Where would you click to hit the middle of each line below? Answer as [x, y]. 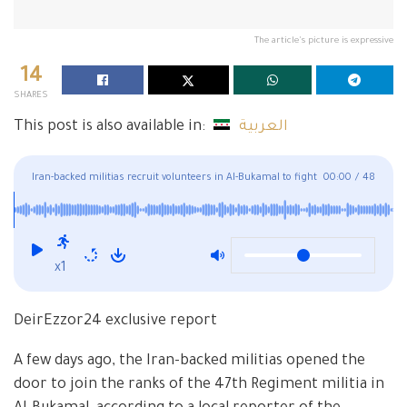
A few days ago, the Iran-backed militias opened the [189, 361]
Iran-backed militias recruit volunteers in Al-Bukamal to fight [174, 178]
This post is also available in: [111, 127]
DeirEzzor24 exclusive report [115, 321]
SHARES [31, 95]
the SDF [50, 205]
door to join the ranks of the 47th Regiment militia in [199, 385]
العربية [264, 127]
